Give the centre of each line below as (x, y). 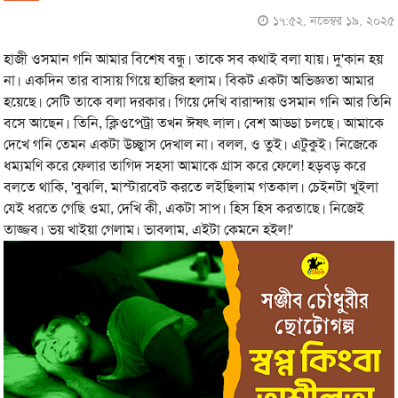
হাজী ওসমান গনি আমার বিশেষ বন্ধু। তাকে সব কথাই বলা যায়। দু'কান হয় (194, 59)
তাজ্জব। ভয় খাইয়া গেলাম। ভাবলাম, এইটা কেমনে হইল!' (149, 230)
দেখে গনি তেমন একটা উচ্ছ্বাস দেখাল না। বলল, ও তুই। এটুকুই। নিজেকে (191, 144)
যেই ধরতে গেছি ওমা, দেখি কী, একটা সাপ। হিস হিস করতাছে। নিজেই (184, 208)
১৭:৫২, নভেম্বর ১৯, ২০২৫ (333, 20)
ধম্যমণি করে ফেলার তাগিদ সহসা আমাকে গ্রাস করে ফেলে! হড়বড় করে (185, 166)
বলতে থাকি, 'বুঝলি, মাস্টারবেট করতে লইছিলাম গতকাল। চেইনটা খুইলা (191, 187)
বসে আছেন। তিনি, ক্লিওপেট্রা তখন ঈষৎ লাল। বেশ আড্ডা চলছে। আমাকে (194, 123)
